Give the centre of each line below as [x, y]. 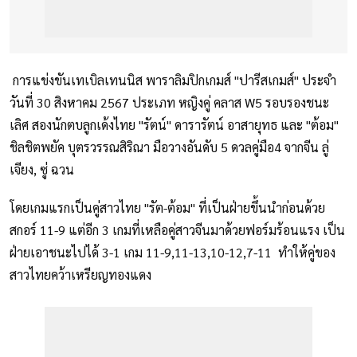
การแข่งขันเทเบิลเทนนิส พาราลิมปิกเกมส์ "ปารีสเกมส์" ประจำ [173, 80]
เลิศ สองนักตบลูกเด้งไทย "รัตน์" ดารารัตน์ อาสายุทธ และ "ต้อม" [174, 125]
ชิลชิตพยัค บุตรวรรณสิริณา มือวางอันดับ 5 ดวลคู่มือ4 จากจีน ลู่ [169, 147]
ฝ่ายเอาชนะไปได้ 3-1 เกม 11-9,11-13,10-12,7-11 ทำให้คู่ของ [173, 253]
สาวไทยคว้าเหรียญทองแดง [80, 275]
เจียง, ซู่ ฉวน [43, 170]
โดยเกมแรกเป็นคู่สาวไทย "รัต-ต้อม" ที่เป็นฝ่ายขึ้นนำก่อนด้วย [167, 208]
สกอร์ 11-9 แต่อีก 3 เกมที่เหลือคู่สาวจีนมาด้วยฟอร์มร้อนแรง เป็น [177, 230]
